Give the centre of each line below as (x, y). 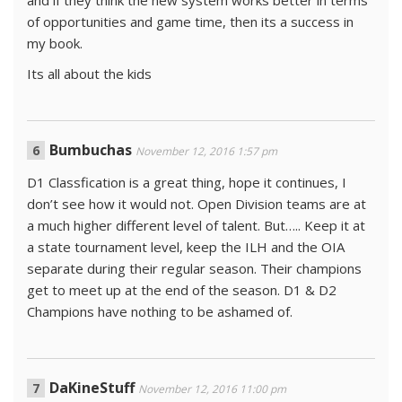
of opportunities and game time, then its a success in (190, 21)
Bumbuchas (91, 149)
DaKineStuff (92, 387)
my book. (55, 43)
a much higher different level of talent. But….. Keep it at (196, 225)
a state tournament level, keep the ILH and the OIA (186, 246)
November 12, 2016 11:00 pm (212, 389)
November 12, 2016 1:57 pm (206, 151)
